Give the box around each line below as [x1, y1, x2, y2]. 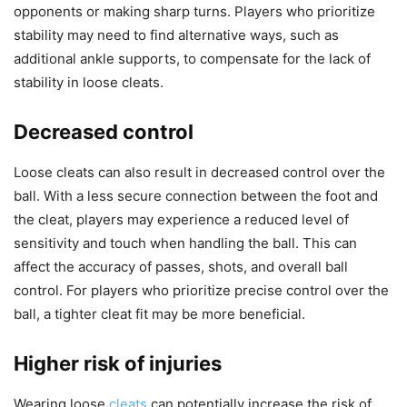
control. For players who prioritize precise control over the [14, 282, 389, 300]
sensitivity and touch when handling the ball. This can [14, 234, 357, 253]
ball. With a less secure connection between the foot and [14, 187, 378, 205]
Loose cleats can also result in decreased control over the [14, 164, 385, 182]
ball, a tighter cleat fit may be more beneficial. [14, 305, 305, 323]
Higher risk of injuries [14, 352, 222, 376]
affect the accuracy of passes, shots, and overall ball [14, 258, 348, 276]
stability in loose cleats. [14, 74, 164, 92]
